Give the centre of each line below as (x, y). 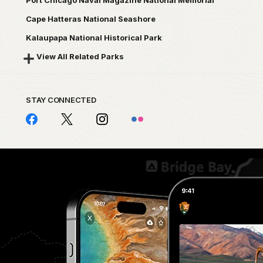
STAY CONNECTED (61, 100)
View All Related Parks (80, 57)
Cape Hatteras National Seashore (91, 19)
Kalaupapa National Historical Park (94, 38)
